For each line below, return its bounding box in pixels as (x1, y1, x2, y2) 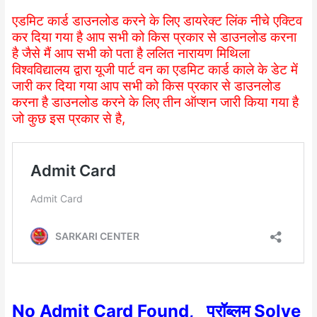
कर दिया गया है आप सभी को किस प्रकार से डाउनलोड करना (12, 28, 297, 45)
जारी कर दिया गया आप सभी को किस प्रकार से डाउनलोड (12, 77, 282, 94)
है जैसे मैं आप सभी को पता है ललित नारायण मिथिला (12, 45, 250, 62)
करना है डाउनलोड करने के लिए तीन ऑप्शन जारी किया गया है (12, 93, 299, 110)
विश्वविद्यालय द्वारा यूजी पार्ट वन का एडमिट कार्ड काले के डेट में (12, 61, 299, 78)
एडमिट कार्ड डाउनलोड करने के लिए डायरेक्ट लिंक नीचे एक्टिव (12, 12, 303, 29)
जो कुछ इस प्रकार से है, (12, 110, 126, 127)
